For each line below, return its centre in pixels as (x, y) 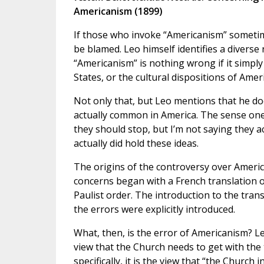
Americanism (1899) (118, 11)
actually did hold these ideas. (136, 143)
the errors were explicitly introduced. (154, 209)
